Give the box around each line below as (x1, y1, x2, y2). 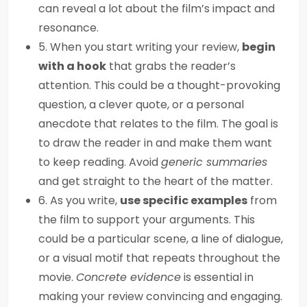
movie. (38, 269, 76, 285)
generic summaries (161, 154, 267, 170)
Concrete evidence (76, 269, 181, 285)
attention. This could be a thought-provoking (38, 77, 280, 93)
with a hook (38, 58, 106, 74)
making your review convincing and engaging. (38, 288, 282, 304)
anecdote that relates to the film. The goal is (38, 116, 278, 132)
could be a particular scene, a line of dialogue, (38, 231, 283, 247)
